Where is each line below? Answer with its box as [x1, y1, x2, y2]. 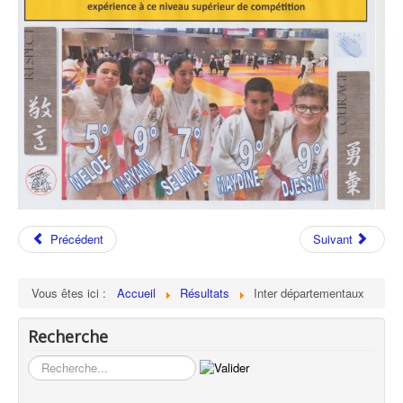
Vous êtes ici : [31, 284, 113, 302]
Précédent [50, 230, 104, 248]
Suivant [312, 230, 353, 248]
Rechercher [28, 354, 87, 372]
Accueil [117, 284, 156, 302]
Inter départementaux [254, 284, 364, 302]
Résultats [180, 284, 229, 302]
